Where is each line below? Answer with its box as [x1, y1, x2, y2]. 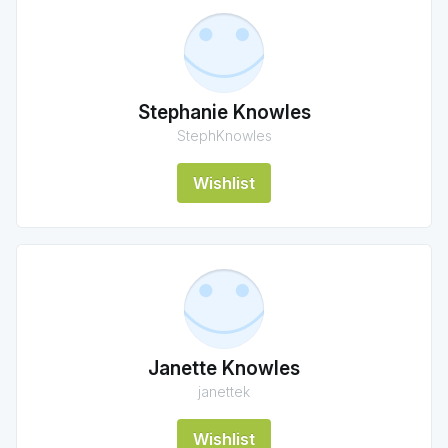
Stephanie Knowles [137, 101, 311, 124]
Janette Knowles [148, 357, 300, 380]
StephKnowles [176, 127, 272, 144]
